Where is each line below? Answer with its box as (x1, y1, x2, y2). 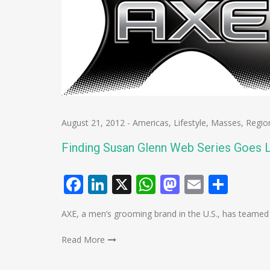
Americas (133, 117, 169, 128)
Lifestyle (174, 117, 206, 128)
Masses (211, 117, 241, 128)
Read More (61, 234, 105, 245)
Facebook (83, 171, 168, 197)
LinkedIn (107, 171, 185, 197)
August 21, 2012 (61, 117, 125, 128)
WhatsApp (155, 171, 248, 197)
